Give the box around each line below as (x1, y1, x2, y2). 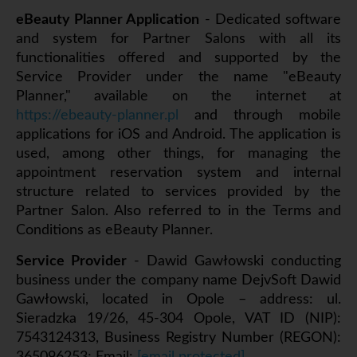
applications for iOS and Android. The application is (16, 127, 341, 143)
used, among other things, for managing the (16, 147, 341, 162)
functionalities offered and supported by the (16, 51, 341, 66)
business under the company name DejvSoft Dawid (16, 273, 341, 288)
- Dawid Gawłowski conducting (127, 254, 341, 269)
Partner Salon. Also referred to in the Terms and (16, 204, 341, 219)
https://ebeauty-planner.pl (16, 108, 178, 124)
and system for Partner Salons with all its (16, 32, 341, 47)
